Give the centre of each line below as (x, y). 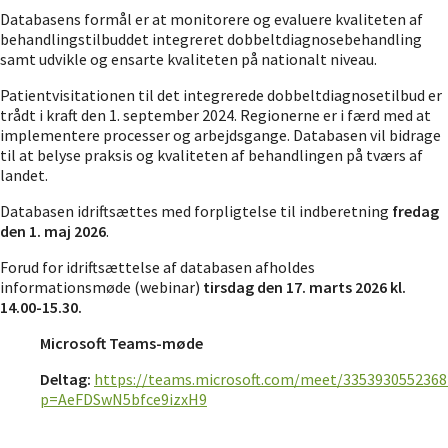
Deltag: (67, 379)
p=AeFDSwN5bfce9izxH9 (123, 399)
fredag (415, 211)
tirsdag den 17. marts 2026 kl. (304, 287)
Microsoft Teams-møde (121, 343)
